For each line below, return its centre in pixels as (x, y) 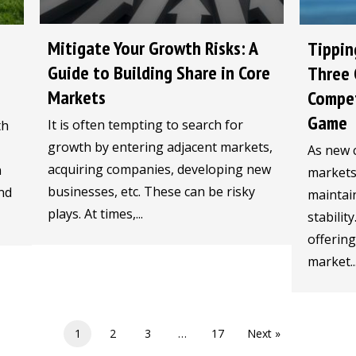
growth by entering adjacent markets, (161, 147)
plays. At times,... (96, 214)
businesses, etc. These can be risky (152, 192)
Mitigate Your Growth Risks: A (153, 48)
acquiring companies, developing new (160, 170)
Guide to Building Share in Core (159, 73)
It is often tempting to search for (146, 125)
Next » (264, 334)
